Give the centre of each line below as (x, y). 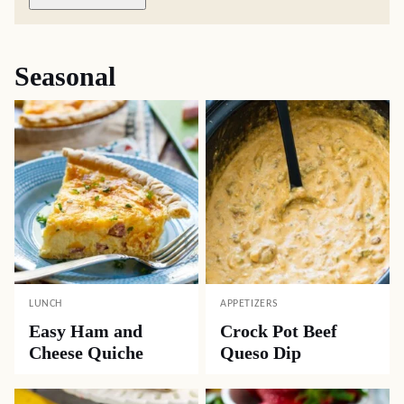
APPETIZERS (249, 304)
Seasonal (65, 77)
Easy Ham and (86, 331)
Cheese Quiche (86, 353)
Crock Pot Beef (279, 331)
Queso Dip (261, 353)
